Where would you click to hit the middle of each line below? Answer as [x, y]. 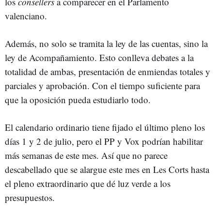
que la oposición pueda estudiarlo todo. [78, 99]
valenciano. [26, 15]
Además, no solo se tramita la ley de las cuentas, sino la [106, 43]
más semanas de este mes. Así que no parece [86, 155]
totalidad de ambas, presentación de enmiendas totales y [108, 71]
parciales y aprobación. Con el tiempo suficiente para [102, 85]
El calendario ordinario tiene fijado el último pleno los [105, 127]
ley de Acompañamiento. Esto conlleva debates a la [99, 57]
